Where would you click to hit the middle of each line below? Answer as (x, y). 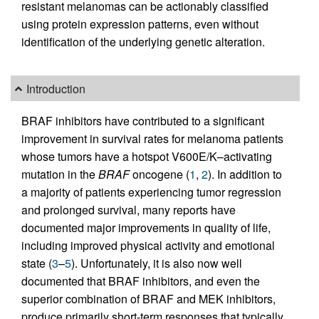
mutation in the (60, 174)
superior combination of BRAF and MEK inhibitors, (148, 299)
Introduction (56, 88)
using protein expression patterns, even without (140, 23)
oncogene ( (159, 174)
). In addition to (245, 174)
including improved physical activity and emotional (148, 246)
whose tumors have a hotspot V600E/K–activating (147, 157)
